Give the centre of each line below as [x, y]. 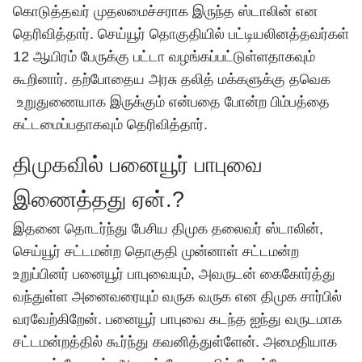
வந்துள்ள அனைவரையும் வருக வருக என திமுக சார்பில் [177, 297]
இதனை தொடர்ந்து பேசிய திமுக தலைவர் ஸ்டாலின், [168, 229]
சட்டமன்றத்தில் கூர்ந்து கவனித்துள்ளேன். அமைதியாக [175, 342]
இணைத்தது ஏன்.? [99, 200]
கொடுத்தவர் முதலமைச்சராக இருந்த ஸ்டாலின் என [165, 11]
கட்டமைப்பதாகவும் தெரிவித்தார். [112, 124]
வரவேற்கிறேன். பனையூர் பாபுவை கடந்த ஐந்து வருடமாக [177, 319]
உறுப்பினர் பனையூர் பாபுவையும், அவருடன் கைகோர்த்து [174, 274]
